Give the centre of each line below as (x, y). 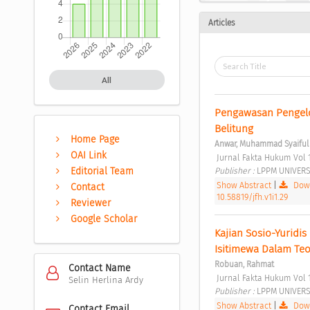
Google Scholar (104, 219)
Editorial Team (102, 171)
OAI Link (89, 155)
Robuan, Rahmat (244, 264)
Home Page (95, 139)
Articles (221, 22)
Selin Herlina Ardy (106, 280)
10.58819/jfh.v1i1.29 (252, 197)
